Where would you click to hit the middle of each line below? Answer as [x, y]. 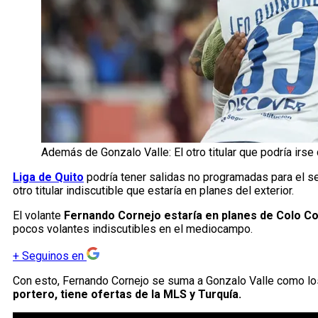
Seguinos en [53, 256]
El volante [38, 216]
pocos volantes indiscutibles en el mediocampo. [133, 229]
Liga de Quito [48, 177]
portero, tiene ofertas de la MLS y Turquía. [127, 295]
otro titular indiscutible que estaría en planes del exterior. [153, 191]
